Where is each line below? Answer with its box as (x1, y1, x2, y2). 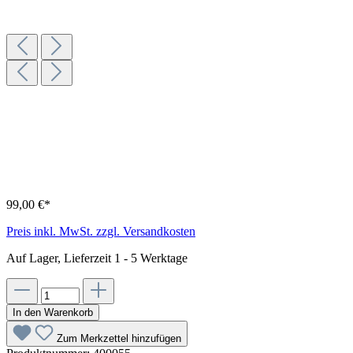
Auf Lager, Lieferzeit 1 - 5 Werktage (6, 251, 188, 265)
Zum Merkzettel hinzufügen (57, 332, 181, 344)
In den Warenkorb (13, 306, 93, 318)
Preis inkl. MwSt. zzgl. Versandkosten (6, 224, 195, 238)
